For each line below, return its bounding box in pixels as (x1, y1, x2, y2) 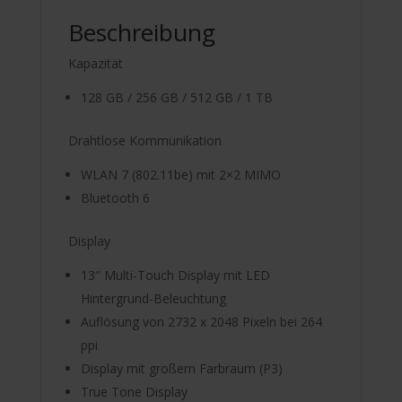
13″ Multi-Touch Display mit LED (80, 266, 270, 284)
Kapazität (67, 54, 123, 72)
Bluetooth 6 (80, 188, 150, 206)
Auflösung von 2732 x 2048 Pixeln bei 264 (80, 312, 322, 330)
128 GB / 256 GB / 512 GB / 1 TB (80, 88, 273, 106)
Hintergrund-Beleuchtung (80, 289, 226, 307)
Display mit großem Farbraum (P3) (80, 359, 283, 377)
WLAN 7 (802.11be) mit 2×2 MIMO (80, 165, 281, 183)
